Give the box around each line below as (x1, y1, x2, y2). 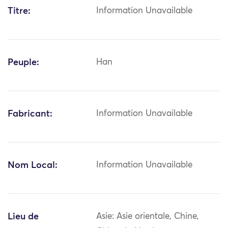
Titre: (8, 7, 31, 16)
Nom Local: (8, 161, 58, 170)
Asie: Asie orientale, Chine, (96, 212, 199, 221)
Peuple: (8, 58, 39, 68)
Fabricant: (8, 109, 52, 119)
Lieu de (8, 212, 39, 222)
